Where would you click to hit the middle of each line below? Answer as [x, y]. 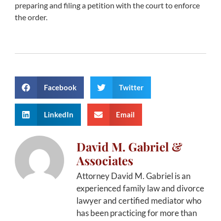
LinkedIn [58, 115]
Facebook [60, 88]
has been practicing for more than [137, 213]
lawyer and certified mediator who [139, 200]
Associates [105, 160]
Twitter [131, 88]
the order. [31, 17]
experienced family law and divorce [140, 188]
